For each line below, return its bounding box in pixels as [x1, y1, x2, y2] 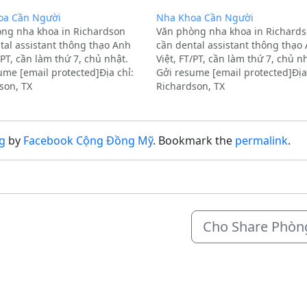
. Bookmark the [153, 133, 235, 149]
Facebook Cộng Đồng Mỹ [23, 133, 153, 149]
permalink [235, 133, 288, 149]
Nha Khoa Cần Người [156, 11, 254, 25]
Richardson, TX [156, 79, 225, 93]
